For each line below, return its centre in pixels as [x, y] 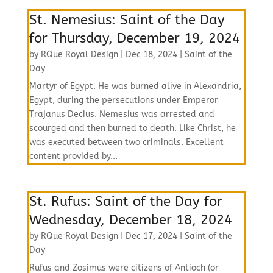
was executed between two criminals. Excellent [126, 142]
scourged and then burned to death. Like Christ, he [132, 128]
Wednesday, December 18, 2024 [130, 220]
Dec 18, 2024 [151, 55]
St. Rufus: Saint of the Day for [126, 202]
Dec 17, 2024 [151, 236]
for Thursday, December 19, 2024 [134, 38]
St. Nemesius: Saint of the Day [127, 20]
